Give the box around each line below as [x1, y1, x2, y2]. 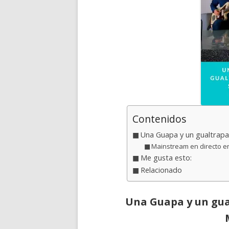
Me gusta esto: [140, 153, 192, 163]
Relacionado [140, 165, 182, 175]
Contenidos [132, 112, 186, 126]
